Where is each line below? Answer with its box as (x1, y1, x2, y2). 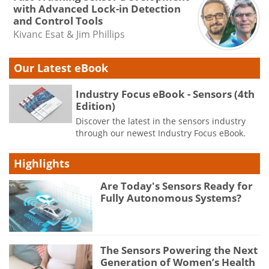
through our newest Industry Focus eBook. (76, 127, 246, 139)
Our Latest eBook (14, 60, 108, 75)
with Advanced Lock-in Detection (13, 2, 181, 16)
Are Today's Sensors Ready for (100, 179, 253, 193)
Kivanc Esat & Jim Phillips (13, 28, 125, 41)
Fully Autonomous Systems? (100, 191, 242, 205)
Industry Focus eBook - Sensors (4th (76, 86, 255, 101)
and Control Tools (13, 14, 103, 28)
